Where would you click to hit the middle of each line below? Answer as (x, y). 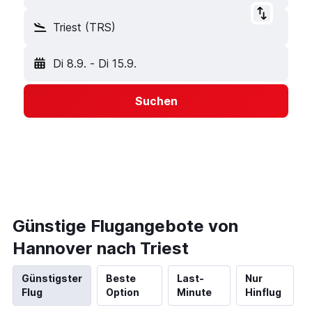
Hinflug (263, 292)
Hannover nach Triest (101, 248)
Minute (194, 292)
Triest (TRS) (84, 27)
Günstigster (52, 278)
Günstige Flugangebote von (125, 226)
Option (123, 292)
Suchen (156, 101)
